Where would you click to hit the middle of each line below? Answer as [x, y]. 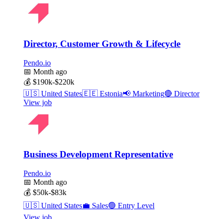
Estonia [110, 93]
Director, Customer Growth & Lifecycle [102, 44]
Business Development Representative [98, 154]
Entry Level [135, 206]
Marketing [147, 93]
